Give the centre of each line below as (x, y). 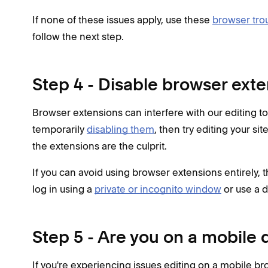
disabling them (121, 129)
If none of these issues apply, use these (122, 19)
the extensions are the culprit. (100, 146)
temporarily (60, 129)
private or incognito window (158, 189)
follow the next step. (78, 36)
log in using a (63, 189)
